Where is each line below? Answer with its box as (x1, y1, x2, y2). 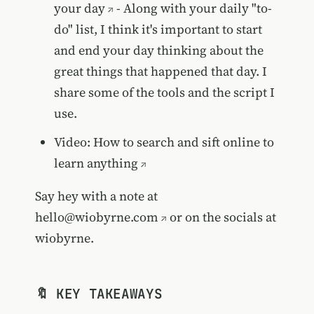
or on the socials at (166, 207, 276, 226)
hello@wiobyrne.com (34, 207, 158, 226)
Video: (53, 132, 93, 151)
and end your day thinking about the (53, 41, 264, 59)
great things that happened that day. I (53, 62, 267, 80)
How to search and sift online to (93, 132, 274, 151)
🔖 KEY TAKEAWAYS (34, 284, 163, 303)
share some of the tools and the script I (53, 83, 275, 101)
